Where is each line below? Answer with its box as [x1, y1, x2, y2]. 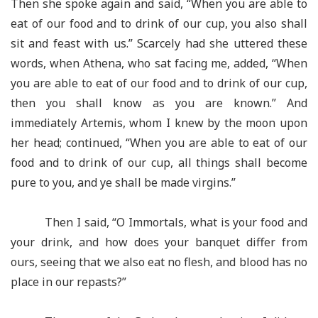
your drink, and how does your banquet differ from [11, 234, 307, 250]
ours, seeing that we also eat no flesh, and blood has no [11, 254, 307, 270]
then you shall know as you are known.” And [11, 95, 307, 111]
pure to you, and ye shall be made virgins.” [11, 175, 236, 190]
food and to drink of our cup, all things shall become [11, 155, 307, 170]
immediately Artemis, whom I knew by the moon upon [11, 115, 307, 131]
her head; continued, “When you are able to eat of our [11, 135, 307, 150]
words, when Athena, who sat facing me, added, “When [11, 55, 307, 71]
